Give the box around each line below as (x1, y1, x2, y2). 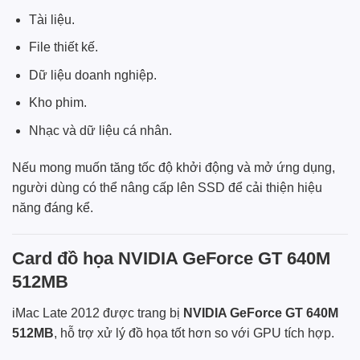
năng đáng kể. (12, 200, 93, 215)
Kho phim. (28, 96, 87, 110)
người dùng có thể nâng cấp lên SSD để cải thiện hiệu (12, 180, 322, 194)
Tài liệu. (28, 12, 75, 27)
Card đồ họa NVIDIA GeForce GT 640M (12, 248, 330, 269)
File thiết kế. (28, 40, 98, 55)
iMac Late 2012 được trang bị (12, 305, 183, 320)
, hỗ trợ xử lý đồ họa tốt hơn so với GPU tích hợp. (54, 325, 334, 340)
